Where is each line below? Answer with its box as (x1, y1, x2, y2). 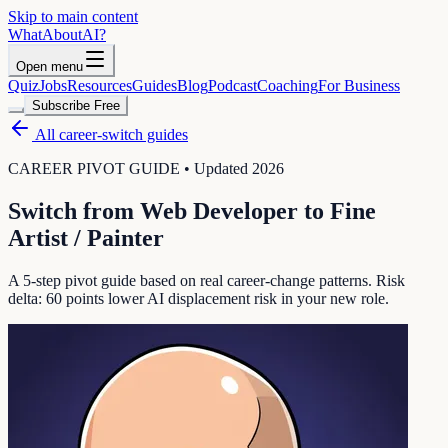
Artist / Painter (8, 224, 164, 251)
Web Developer (140, 197, 298, 224)
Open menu (16, 59, 83, 74)
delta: (8, 289, 46, 307)
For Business (318, 77, 400, 94)
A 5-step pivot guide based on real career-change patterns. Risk (8, 271, 405, 289)
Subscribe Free (32, 98, 120, 113)
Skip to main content (8, 8, 138, 25)
